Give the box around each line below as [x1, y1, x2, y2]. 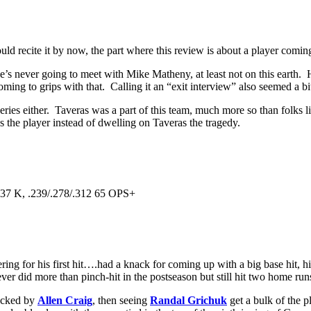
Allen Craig [37, 294, 92, 306]
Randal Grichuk [150, 294, 227, 306]
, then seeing [92, 294, 150, 306]
